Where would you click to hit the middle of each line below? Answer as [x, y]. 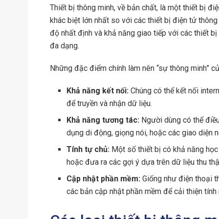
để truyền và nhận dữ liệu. [109, 104]
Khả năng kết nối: [98, 91]
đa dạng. [65, 46]
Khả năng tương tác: [103, 120]
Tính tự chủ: [88, 150]
